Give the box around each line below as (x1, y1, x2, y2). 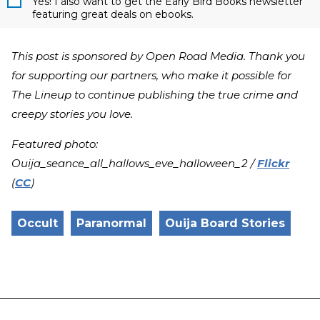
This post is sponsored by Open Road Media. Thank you (11, 49, 305, 64)
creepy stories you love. (11, 107, 133, 121)
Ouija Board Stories (165, 216, 285, 231)
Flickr (257, 156, 289, 171)
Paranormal (76, 216, 146, 231)
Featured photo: (11, 137, 98, 151)
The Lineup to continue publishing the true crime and (11, 88, 298, 102)
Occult (17, 216, 58, 231)
